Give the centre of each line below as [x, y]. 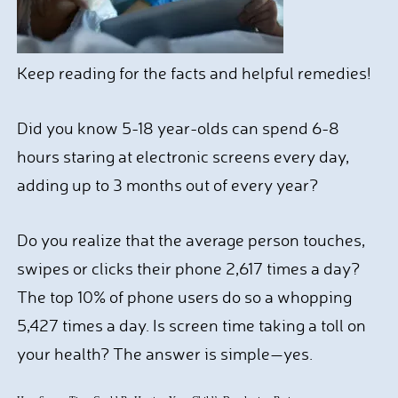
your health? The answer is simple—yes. [164, 354]
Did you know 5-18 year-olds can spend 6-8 [178, 128]
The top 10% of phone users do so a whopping [184, 297]
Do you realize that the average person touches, [191, 240]
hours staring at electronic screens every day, [183, 156]
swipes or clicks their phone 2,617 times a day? [188, 268]
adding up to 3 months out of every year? [169, 185]
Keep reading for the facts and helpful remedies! [194, 73]
